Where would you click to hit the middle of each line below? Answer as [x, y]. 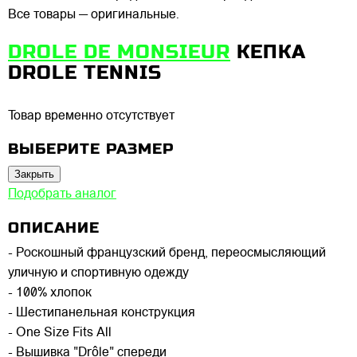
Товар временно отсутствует [91, 116]
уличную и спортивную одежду [98, 274]
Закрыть [34, 175]
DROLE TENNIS [85, 72]
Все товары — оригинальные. [94, 15]
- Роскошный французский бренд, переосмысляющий [167, 254]
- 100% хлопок [50, 294]
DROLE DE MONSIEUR [119, 51]
